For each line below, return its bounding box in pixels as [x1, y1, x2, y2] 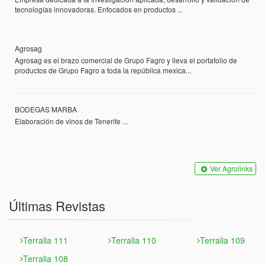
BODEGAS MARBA [15, 104, 77, 114]
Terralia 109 [199, 234, 245, 246]
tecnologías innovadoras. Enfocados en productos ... [15, 4, 183, 14]
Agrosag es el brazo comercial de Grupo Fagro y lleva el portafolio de [15, 55, 237, 65]
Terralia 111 [23, 234, 69, 246]
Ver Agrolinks [210, 163, 253, 173]
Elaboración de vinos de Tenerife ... [15, 116, 128, 126]
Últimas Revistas [9, 196, 105, 215]
